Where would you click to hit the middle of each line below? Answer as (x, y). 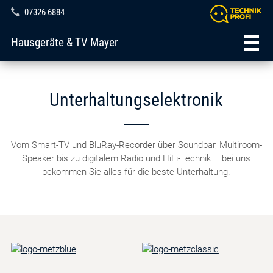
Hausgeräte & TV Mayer (64, 43)
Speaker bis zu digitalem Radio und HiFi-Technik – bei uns (136, 158)
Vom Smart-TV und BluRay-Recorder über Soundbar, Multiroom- (136, 145)
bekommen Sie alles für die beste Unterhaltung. (136, 172)
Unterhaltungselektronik (136, 100)
